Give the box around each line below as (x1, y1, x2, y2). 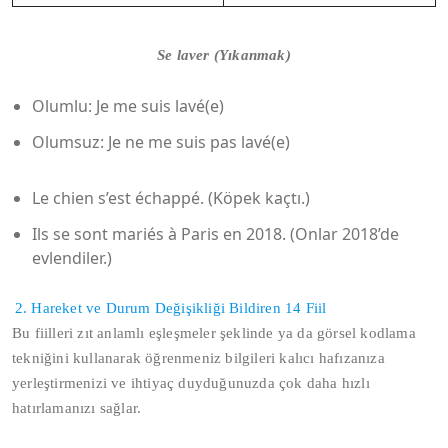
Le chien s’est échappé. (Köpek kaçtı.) (32, 187, 310, 209)
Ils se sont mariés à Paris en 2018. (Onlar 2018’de (32, 223, 399, 245)
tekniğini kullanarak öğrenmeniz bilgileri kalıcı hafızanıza (12, 350, 385, 366)
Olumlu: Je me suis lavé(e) (32, 95, 224, 117)
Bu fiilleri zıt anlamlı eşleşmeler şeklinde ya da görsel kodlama (12, 325, 416, 341)
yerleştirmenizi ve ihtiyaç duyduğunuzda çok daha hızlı (12, 375, 370, 391)
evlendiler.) (32, 247, 112, 269)
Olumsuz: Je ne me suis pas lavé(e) (32, 131, 290, 153)
